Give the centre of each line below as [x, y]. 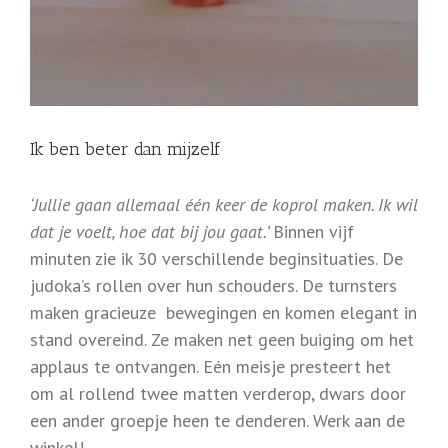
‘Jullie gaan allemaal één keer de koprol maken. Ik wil [224, 205]
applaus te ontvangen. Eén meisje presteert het [210, 367]
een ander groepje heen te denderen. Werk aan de [217, 421]
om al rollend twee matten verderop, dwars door [218, 394]
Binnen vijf [313, 232]
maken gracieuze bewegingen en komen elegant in [223, 313]
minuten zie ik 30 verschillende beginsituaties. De [216, 259]
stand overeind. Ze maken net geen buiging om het [222, 340]
